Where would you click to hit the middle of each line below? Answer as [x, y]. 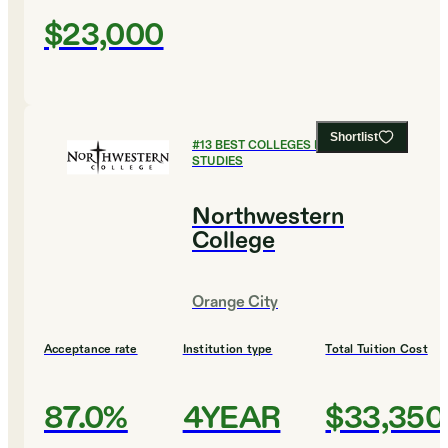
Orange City [235, 303]
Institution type [227, 349]
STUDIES [217, 161]
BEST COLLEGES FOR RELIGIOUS [309, 145]
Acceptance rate [91, 349]
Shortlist [354, 137]
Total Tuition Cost [376, 349]
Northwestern [268, 217]
